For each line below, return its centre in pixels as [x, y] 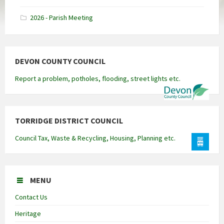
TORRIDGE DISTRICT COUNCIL [69, 121]
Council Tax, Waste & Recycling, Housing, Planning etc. [95, 138]
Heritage [28, 214]
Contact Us [31, 197]
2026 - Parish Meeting [61, 18]
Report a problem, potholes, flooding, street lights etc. [98, 79]
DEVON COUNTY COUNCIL [60, 61]
